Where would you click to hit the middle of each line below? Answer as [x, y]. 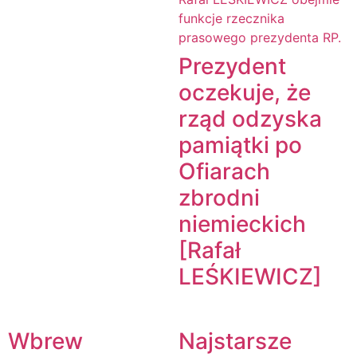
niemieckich [242, 224]
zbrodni [219, 198]
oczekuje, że [245, 93]
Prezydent [232, 67]
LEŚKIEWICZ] [250, 277]
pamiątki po [240, 145]
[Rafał [210, 251]
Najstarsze [235, 341]
